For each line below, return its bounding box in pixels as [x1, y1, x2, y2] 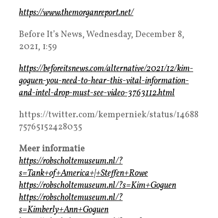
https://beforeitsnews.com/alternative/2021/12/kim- [19, 62, 193, 75]
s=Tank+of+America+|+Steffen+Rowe [19, 167, 148, 180]
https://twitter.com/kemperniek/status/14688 [19, 109, 199, 121]
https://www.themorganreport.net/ [19, 6, 133, 19]
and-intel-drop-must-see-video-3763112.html [19, 87, 175, 99]
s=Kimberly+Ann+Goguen [19, 203, 109, 216]
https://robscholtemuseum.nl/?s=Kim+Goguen [19, 179, 176, 192]
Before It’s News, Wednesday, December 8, [19, 28, 184, 41]
